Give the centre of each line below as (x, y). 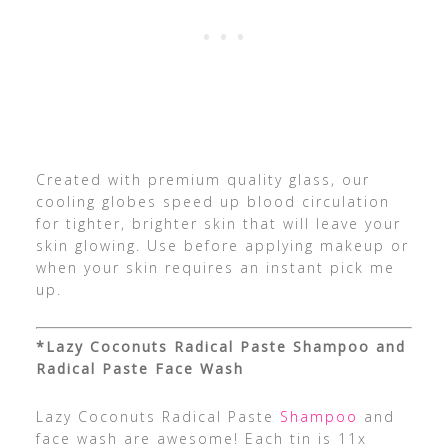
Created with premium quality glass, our (202, 179)
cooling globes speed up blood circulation (212, 201)
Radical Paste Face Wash (139, 368)
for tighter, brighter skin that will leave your (218, 223)
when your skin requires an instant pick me (215, 267)
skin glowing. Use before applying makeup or (222, 245)
